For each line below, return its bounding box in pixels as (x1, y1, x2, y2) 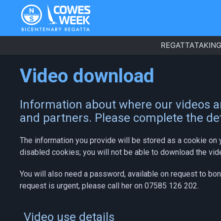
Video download (20, 65, 154, 87)
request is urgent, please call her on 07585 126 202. (20, 181, 199, 191)
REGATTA (161, 40, 194, 50)
